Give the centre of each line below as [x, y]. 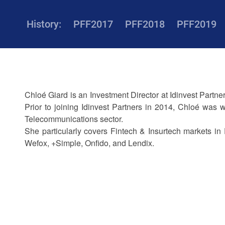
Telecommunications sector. [74, 119]
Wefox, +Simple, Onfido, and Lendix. [89, 143]
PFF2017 [93, 24]
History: [44, 24]
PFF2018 [145, 24]
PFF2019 [196, 24]
